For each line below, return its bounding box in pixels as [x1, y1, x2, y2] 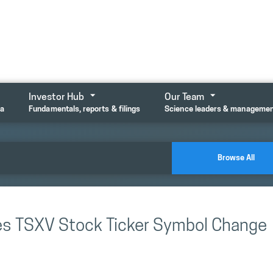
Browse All [218, 154, 255, 162]
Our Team [165, 92, 205, 102]
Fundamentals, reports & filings [29, 105, 141, 113]
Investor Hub [29, 92, 85, 102]
